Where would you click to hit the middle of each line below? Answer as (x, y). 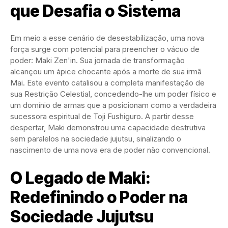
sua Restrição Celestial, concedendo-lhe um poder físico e (113, 94)
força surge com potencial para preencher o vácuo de (105, 49)
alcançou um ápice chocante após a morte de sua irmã (106, 71)
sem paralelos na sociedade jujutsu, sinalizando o (96, 138)
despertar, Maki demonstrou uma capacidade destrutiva (108, 127)
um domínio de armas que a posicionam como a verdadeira (113, 105)
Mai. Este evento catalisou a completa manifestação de (107, 82)
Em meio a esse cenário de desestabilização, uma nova (107, 38)
